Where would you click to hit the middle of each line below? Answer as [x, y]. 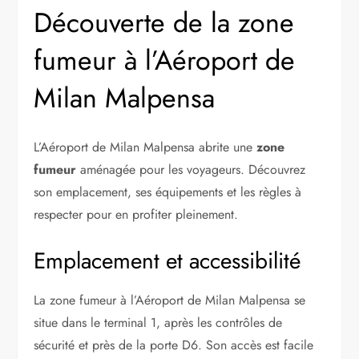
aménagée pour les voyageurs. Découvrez [191, 169]
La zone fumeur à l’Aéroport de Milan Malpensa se [170, 300]
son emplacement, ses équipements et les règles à [168, 192]
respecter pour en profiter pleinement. [136, 214]
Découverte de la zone [164, 22]
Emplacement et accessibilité [167, 260]
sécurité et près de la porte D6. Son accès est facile [174, 345]
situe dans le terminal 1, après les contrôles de [158, 322]
